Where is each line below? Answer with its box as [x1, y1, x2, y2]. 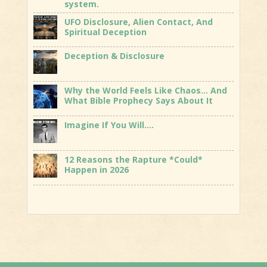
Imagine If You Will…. [64, 119, 154, 131]
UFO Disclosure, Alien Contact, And [64, 15, 213, 27]
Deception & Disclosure [64, 50, 164, 62]
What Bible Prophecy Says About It [64, 95, 213, 107]
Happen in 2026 [64, 163, 129, 175]
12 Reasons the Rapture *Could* [64, 153, 203, 165]
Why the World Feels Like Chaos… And [64, 85, 227, 97]
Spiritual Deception [64, 26, 147, 38]
